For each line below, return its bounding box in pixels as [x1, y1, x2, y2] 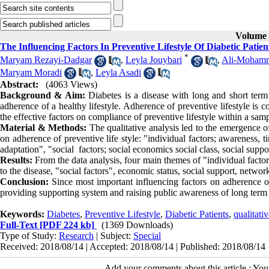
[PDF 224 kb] [37, 219, 94, 230]
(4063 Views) [46, 79, 97, 89]
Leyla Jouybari [125, 55, 182, 65]
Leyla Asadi [95, 67, 141, 77]
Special [133, 230, 161, 241]
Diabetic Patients [165, 208, 229, 219]
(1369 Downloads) [101, 219, 173, 230]
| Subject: [94, 230, 133, 241]
